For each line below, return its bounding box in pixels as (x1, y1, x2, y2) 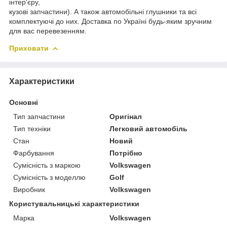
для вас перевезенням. (9, 26, 87, 35)
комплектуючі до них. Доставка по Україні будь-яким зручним (9, 17, 212, 25)
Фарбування (13, 148, 54, 157)
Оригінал (109, 112, 142, 121)
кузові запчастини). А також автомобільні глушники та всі (9, 7, 197, 16)
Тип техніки (13, 124, 51, 133)
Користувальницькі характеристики (9, 199, 139, 208)
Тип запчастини (13, 112, 65, 121)
